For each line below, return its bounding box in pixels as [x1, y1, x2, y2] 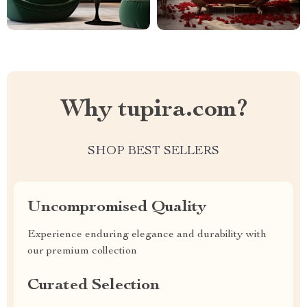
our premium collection [27, 246, 137, 257]
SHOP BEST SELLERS [88, 145, 219, 158]
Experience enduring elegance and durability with [27, 230, 267, 241]
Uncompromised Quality [27, 199, 206, 216]
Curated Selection [27, 278, 160, 294]
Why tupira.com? [60, 98, 247, 123]
